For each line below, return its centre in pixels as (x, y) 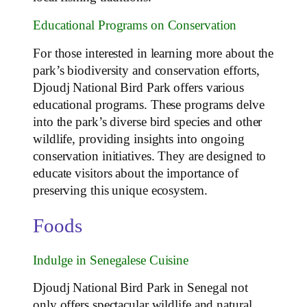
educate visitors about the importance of (136, 173)
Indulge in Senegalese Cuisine (111, 260)
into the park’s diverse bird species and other (148, 122)
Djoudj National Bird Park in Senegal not (140, 288)
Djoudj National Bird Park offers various (138, 87)
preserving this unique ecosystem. (120, 190)
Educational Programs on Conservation (135, 25)
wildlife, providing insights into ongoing (139, 139)
